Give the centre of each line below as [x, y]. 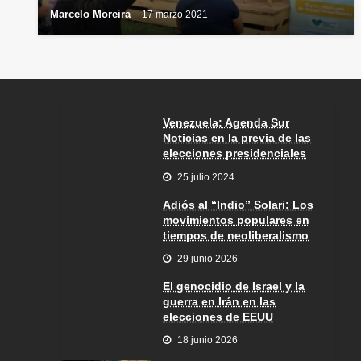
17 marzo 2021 [175, 14]
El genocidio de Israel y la [234, 286]
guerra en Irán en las [219, 301]
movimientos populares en [236, 220]
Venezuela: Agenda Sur [226, 123]
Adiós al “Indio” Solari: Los [238, 204]
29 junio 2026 [207, 258]
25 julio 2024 [206, 177]
